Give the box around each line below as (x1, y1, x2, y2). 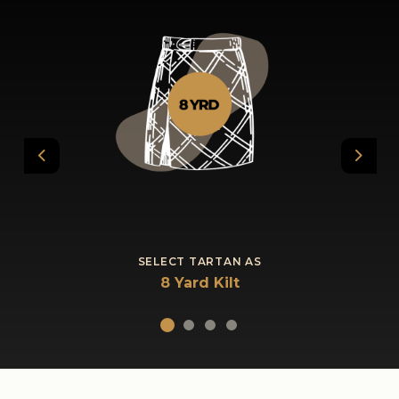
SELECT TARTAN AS (137, 255, 262, 268)
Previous (41, 155, 99, 173)
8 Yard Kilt (159, 273, 240, 291)
